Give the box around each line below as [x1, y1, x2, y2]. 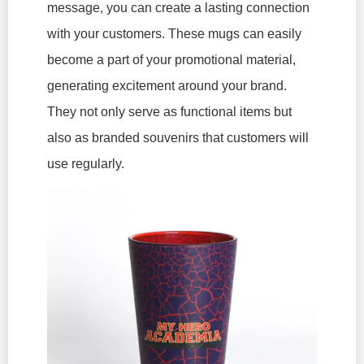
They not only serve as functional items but [47, 105, 292, 119]
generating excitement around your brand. [47, 79, 287, 93]
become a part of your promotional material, [47, 53, 296, 67]
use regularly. [47, 157, 124, 171]
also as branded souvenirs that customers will [47, 131, 309, 145]
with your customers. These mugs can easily [47, 27, 301, 41]
